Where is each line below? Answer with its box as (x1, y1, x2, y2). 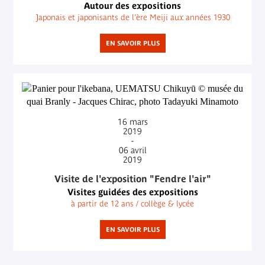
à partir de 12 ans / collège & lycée (71, 199, 194, 208)
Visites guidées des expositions (67, 187, 198, 197)
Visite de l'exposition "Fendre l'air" (54, 173, 211, 184)
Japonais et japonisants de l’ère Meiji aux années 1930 (35, 12, 230, 22)
